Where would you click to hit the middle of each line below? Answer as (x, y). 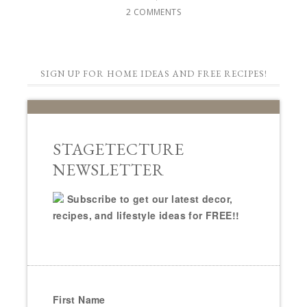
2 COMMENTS (153, 12)
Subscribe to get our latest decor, (150, 199)
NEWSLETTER (108, 170)
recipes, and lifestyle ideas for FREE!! (146, 216)
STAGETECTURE (118, 149)
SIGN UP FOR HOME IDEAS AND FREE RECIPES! (153, 74)
